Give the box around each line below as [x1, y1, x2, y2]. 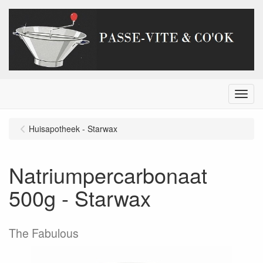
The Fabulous [9, 225, 79, 242]
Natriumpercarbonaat [9, 160, 207, 190]
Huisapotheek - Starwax [29, 123, 117, 135]
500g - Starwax [9, 183, 151, 213]
